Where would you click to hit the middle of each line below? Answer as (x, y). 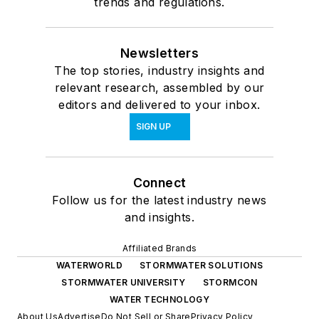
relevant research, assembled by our (159, 88)
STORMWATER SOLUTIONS (201, 266)
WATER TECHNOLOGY (159, 300)
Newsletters (159, 53)
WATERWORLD (89, 266)
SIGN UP (153, 127)
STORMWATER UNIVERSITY (124, 283)
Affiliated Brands (159, 249)
